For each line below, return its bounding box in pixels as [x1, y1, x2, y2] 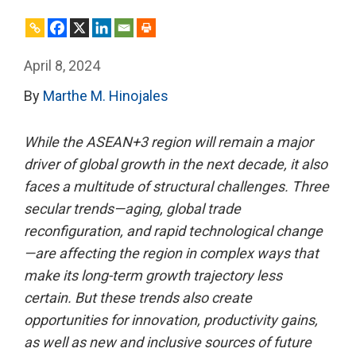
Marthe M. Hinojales [43, 87, 168, 104]
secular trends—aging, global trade [24, 200, 241, 217]
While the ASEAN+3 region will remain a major [24, 133, 313, 150]
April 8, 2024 [24, 57, 100, 74]
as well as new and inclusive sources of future [24, 334, 311, 350]
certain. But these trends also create [24, 289, 252, 306]
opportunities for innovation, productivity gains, [24, 311, 318, 328]
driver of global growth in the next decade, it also [24, 156, 327, 172]
